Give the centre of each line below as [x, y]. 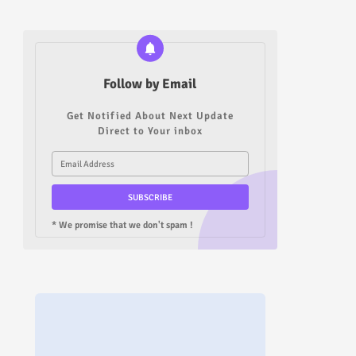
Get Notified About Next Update [150, 116]
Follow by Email [150, 84]
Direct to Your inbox [150, 131]
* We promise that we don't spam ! [122, 225]
